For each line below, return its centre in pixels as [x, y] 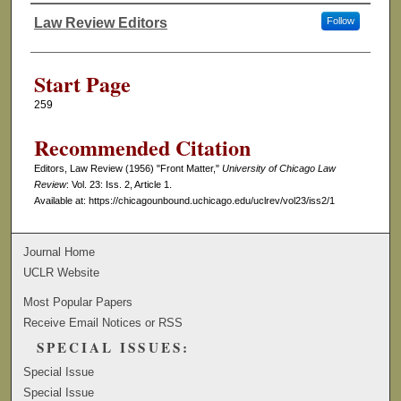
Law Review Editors [100, 23]
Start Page [82, 84]
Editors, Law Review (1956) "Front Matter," [128, 169]
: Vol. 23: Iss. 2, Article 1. [119, 185]
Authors [64, 39]
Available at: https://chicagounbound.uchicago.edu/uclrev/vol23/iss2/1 [184, 201]
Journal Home [60, 252]
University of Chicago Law [278, 169]
